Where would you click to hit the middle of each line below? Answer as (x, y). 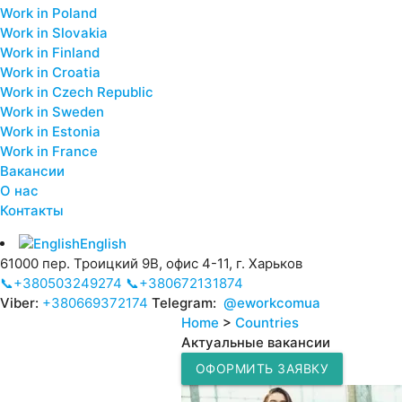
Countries (267, 323)
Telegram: (186, 303)
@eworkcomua (272, 303)
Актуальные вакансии (255, 342)
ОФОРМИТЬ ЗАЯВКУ (262, 368)
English (103, 244)
